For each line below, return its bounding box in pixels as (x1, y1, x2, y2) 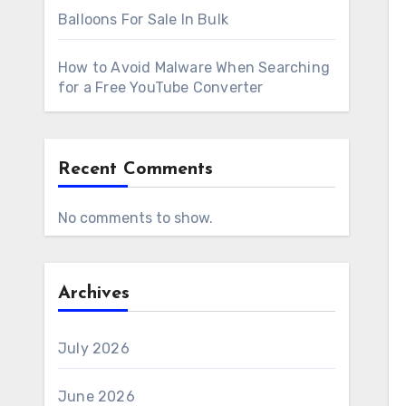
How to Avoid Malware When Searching (58, 59, 330, 76)
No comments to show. (58, 209, 213, 227)
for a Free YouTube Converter (58, 79, 264, 96)
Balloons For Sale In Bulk (58, 11, 228, 28)
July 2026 (58, 340, 130, 357)
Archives (58, 285, 130, 303)
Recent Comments (58, 160, 213, 179)
